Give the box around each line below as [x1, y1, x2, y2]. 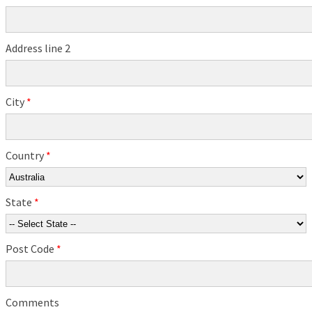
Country [6, 148, 46, 163]
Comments [6, 295, 59, 310]
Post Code [6, 242, 56, 256]
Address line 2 [6, 41, 70, 56]
